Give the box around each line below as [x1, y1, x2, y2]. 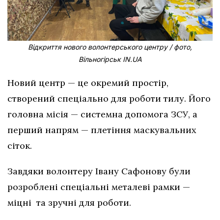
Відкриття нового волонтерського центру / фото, [28, 42, 192, 51]
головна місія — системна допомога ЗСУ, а [7, 108, 197, 120]
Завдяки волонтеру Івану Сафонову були [7, 165, 191, 177]
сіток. [7, 139, 32, 151]
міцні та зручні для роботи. [7, 196, 131, 208]
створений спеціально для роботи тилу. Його [7, 92, 211, 104]
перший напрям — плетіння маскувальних [7, 124, 196, 136]
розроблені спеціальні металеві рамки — [7, 181, 190, 192]
